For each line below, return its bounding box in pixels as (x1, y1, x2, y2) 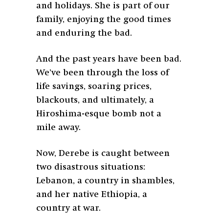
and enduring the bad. (36, 29, 132, 38)
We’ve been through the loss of (36, 68, 169, 78)
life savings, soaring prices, (36, 82, 152, 91)
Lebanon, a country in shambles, (36, 176, 175, 186)
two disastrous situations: (36, 163, 145, 172)
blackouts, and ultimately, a (36, 96, 154, 105)
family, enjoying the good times (36, 15, 171, 24)
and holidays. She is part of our (36, 1, 170, 11)
